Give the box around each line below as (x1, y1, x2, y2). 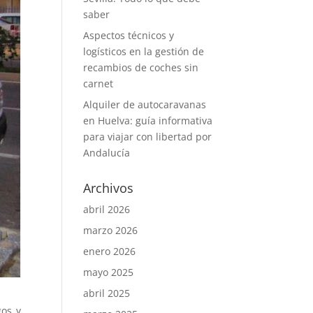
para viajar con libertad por (83, 130, 212, 143)
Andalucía (83, 146, 131, 159)
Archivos (83, 180, 134, 196)
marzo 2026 (83, 224, 138, 237)
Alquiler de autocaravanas (83, 98, 207, 111)
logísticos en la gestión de (83, 45, 205, 58)
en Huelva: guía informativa (83, 114, 213, 127)
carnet (83, 77, 114, 90)
